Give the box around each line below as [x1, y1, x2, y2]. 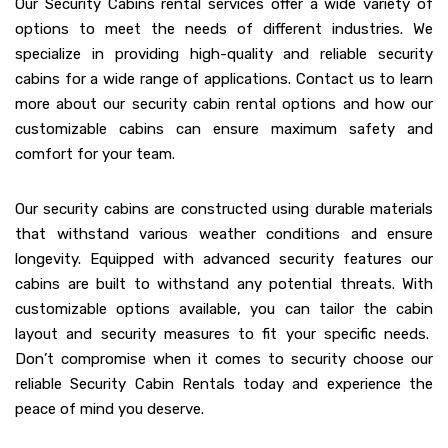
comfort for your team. [15, 145, 175, 164]
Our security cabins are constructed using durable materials [15, 200, 433, 219]
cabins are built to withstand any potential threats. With [15, 275, 433, 294]
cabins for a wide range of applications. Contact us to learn [15, 70, 433, 89]
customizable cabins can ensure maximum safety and [15, 120, 433, 139]
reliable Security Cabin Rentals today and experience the [15, 375, 433, 394]
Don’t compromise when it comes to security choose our [15, 350, 433, 369]
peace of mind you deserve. [15, 400, 204, 419]
